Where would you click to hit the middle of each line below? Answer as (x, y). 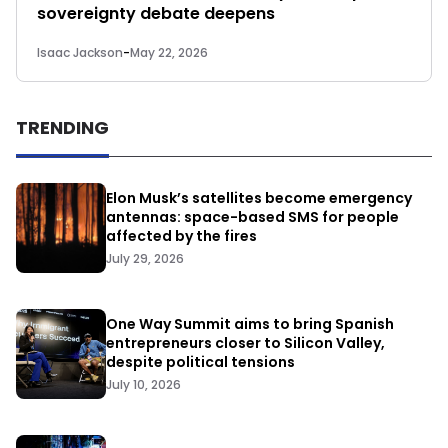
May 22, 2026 (169, 53)
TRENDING (62, 128)
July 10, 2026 (143, 384)
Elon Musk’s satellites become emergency (259, 198)
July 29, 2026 (145, 258)
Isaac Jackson (80, 53)
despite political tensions (200, 362)
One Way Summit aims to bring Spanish (250, 324)
